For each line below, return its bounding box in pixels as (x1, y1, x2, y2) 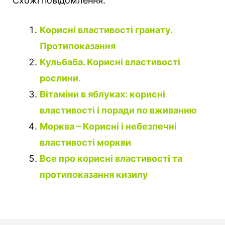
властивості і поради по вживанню (40, 105, 197, 116)
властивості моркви (40, 137, 131, 148)
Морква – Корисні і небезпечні (40, 121, 177, 132)
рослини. (40, 73, 81, 84)
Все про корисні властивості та (40, 153, 182, 164)
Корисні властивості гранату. (40, 25, 172, 36)
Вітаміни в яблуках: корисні (40, 89, 165, 100)
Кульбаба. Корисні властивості (40, 57, 180, 68)
